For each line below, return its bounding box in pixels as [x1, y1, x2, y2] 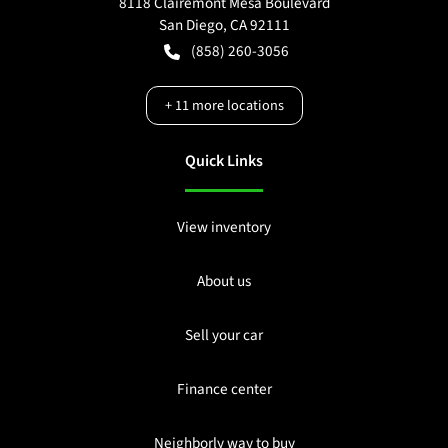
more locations [188, 94, 284, 116]
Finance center [176, 377, 272, 400]
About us [197, 269, 251, 292]
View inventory [177, 215, 271, 238]
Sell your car [185, 323, 263, 346]
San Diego [158, 13, 223, 36]
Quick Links [185, 149, 263, 172]
